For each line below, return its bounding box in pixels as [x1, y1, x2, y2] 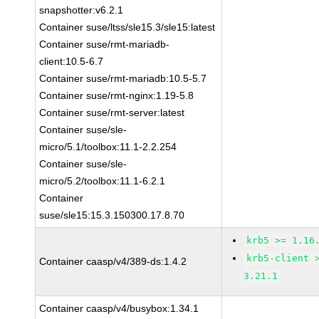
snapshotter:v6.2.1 [39, 4, 124, 16]
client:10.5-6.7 [39, 56, 104, 67]
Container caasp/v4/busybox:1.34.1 [39, 303, 199, 314]
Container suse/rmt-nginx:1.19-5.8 [39, 90, 194, 101]
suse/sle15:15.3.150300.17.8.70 [39, 209, 185, 221]
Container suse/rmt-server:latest [39, 107, 185, 118]
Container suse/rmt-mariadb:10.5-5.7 [39, 73, 207, 84]
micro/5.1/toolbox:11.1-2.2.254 [39, 141, 177, 152]
